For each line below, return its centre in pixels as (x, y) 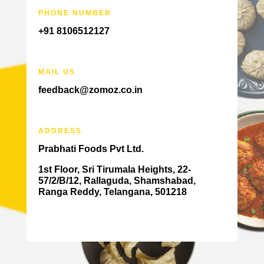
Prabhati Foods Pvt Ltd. (92, 148)
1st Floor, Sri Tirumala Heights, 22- (114, 169)
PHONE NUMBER (75, 13)
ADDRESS (60, 131)
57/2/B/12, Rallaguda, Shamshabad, (117, 180)
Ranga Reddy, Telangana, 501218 (112, 192)
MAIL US (57, 72)
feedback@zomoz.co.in (90, 90)
